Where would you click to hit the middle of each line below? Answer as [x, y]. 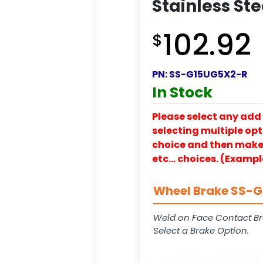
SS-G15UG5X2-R [208, 74]
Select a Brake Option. [201, 230]
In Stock [182, 92]
